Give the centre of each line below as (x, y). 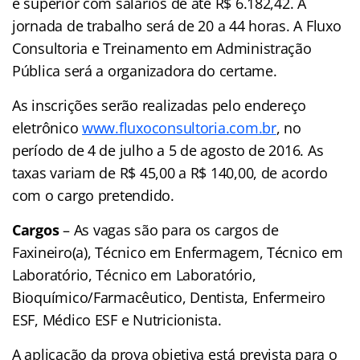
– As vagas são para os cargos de (169, 229)
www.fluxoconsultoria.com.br (179, 127)
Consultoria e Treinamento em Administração (162, 48)
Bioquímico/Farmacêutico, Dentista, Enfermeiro (169, 297)
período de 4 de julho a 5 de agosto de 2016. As (168, 150)
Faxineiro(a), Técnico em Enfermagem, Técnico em (178, 252)
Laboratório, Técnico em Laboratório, (134, 274)
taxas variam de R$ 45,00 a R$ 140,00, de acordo (170, 172)
